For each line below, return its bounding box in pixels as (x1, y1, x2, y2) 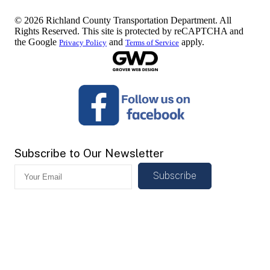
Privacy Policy (59, 37, 107, 47)
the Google (14, 36, 59, 47)
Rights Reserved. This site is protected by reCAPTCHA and (14, 25, 243, 36)
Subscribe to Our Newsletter (14, 146, 164, 160)
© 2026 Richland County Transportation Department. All (14, 14, 231, 25)
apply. (179, 36, 204, 47)
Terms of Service (125, 37, 179, 47)
